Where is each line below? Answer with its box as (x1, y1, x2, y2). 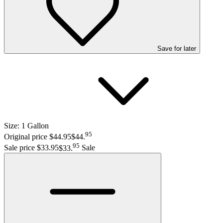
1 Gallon (21, 121, 49, 130)
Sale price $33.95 (4, 143, 59, 152)
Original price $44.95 (4, 132, 71, 141)
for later (172, 44, 196, 52)
